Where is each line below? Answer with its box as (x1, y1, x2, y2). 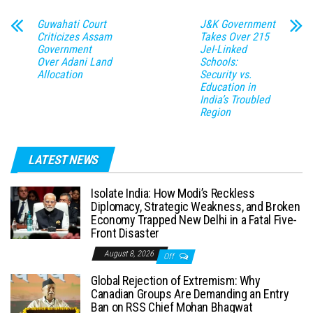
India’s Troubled (199, 93, 270, 106)
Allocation (37, 68, 82, 81)
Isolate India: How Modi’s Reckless (91, 186, 255, 201)
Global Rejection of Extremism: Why (91, 273, 261, 288)
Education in (199, 80, 256, 94)
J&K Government (199, 17, 275, 31)
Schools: (199, 55, 238, 68)
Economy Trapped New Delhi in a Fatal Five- (91, 212, 297, 227)
